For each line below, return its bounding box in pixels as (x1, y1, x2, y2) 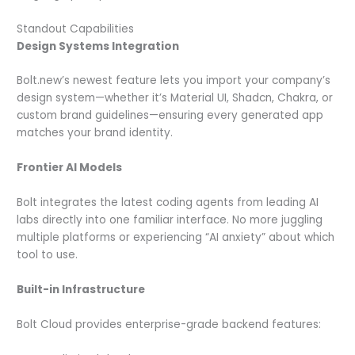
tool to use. (17, 247, 78, 263)
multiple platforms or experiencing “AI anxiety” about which (17, 230, 335, 246)
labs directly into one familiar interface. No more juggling (17, 212, 323, 228)
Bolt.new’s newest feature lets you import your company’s (17, 73, 331, 89)
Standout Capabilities (17, 21, 135, 36)
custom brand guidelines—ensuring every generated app (17, 108, 324, 124)
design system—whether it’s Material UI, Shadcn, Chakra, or (17, 90, 334, 106)
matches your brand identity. (17, 125, 174, 141)
